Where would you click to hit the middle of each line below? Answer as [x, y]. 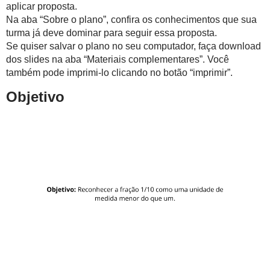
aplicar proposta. [42, 6]
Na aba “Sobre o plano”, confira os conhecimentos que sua [131, 20]
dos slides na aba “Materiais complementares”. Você [118, 59]
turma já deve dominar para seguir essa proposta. [111, 33]
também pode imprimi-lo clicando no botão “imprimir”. [119, 73]
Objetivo [35, 97]
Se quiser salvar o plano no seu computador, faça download [133, 46]
